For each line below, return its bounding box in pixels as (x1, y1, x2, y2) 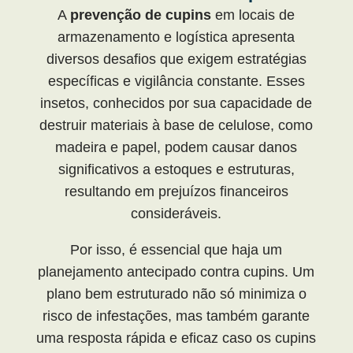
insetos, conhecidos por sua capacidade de (40, 95, 313, 111)
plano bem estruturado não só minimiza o (46, 286, 307, 302)
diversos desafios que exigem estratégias (46, 51, 307, 67)
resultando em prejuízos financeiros (64, 184, 288, 199)
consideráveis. (131, 206, 222, 221)
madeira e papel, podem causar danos (55, 139, 298, 155)
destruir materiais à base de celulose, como (39, 117, 314, 133)
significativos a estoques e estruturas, (58, 162, 295, 177)
